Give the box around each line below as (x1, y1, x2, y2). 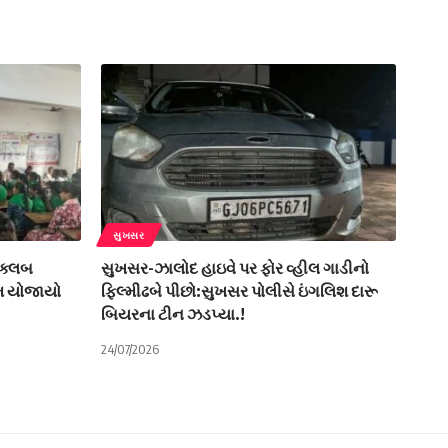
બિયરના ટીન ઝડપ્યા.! (101, 303, 245, 324)
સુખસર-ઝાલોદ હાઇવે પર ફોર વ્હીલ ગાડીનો (101, 257, 369, 278)
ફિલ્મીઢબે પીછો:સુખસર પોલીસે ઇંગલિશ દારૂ (101, 280, 378, 301)
